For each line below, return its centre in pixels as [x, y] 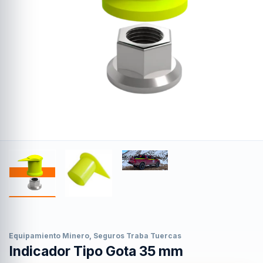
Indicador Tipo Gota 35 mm [96, 251]
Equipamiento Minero [49, 235]
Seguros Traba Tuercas [137, 235]
